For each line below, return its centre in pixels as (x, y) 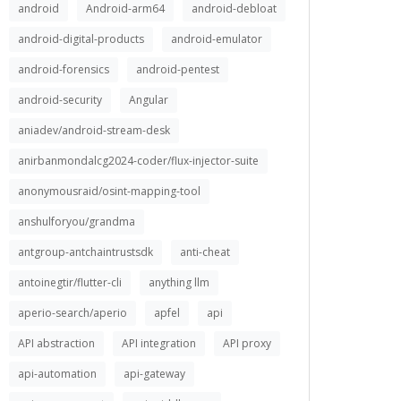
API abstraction (56, 343)
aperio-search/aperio (73, 313)
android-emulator (217, 39)
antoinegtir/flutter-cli (70, 282)
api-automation (57, 374)
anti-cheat (205, 252)
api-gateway (154, 374)
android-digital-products (81, 39)
